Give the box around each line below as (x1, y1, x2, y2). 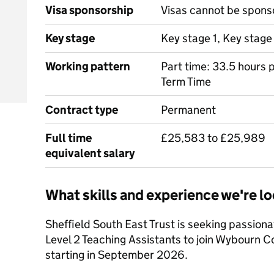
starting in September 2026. (45, 248, 188, 262)
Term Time (161, 75, 211, 89)
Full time (45, 131, 92, 145)
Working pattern (45, 59, 130, 73)
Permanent (161, 103, 216, 117)
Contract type (45, 103, 118, 117)
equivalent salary (45, 146, 135, 160)
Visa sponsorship (45, 3, 133, 17)
